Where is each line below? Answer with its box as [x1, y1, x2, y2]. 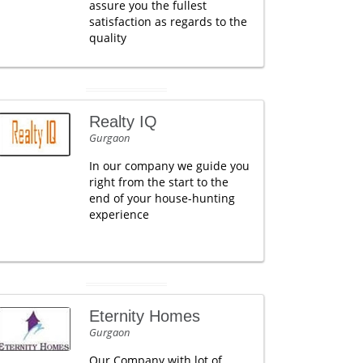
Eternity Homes [88, 307, 200, 325]
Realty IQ [88, 113, 157, 130]
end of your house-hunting [88, 190, 235, 206]
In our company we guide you [88, 158, 250, 173]
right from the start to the [88, 174, 228, 190]
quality [88, 30, 126, 45]
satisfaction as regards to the [88, 14, 247, 29]
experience [88, 207, 149, 222]
